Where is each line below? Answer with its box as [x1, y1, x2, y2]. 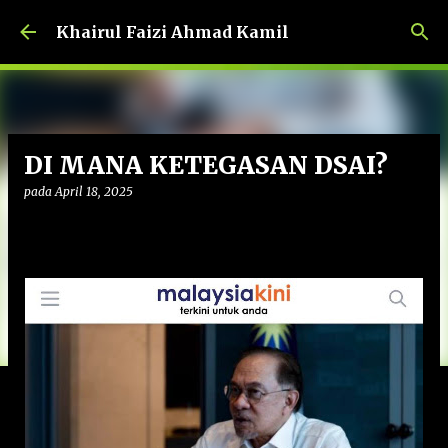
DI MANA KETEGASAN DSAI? [24, 150, 388, 181]
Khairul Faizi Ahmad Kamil [56, 22, 289, 42]
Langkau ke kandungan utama [115, 16, 333, 34]
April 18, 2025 [55, 184, 133, 199]
